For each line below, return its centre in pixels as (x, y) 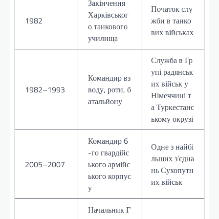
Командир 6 (108, 141)
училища (103, 38)
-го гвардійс (109, 152)
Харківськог (108, 14)
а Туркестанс (173, 107)
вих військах (172, 32)
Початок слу (172, 9)
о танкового (108, 26)
